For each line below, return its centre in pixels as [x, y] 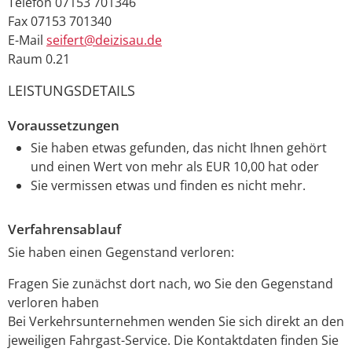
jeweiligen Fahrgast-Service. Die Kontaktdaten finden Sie [173, 341]
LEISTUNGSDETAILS [71, 90]
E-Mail [26, 40]
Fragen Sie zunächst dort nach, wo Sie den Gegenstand [170, 284]
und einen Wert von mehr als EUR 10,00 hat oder [174, 167]
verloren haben [53, 303]
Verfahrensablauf [64, 229]
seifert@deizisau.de [104, 40]
